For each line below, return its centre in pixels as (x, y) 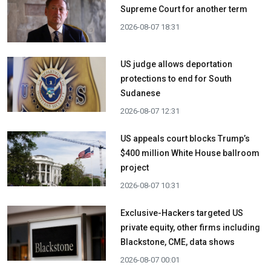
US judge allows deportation (176, 64)
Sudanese (140, 93)
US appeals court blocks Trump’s (185, 139)
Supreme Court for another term (184, 9)
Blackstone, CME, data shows (177, 242)
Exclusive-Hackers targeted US (181, 213)
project (134, 168)
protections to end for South (176, 79)
